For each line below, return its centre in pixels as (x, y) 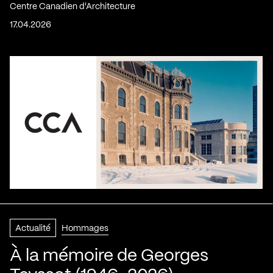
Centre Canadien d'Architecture (73, 7)
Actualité (33, 229)
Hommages (85, 229)
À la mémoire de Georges (109, 257)
